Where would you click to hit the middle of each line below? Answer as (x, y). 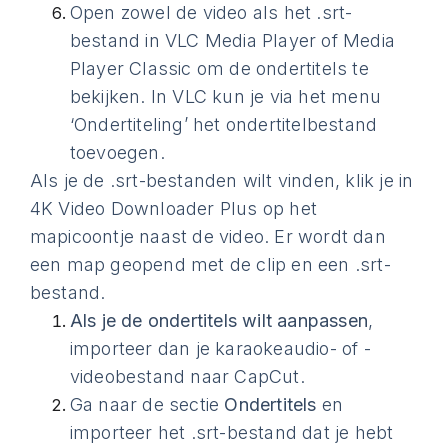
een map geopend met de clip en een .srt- (210, 264)
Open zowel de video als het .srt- (211, 12)
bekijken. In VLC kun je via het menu (225, 96)
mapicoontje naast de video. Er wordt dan (207, 236)
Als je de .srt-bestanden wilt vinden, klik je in (221, 180)
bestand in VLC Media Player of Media (232, 40)
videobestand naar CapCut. (187, 376)
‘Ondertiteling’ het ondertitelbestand (223, 124)
